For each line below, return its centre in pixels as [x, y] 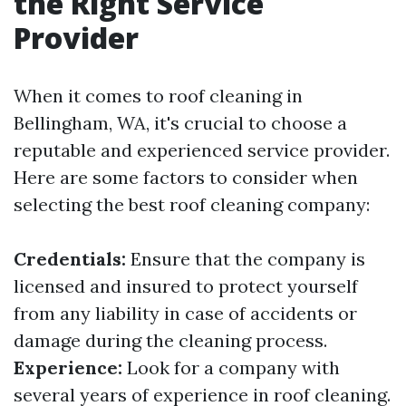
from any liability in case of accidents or [185, 313]
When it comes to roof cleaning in [158, 96]
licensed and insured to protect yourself [186, 286]
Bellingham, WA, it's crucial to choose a [180, 123]
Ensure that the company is [246, 259]
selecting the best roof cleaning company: [192, 204]
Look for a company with [231, 367]
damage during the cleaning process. [170, 340]
